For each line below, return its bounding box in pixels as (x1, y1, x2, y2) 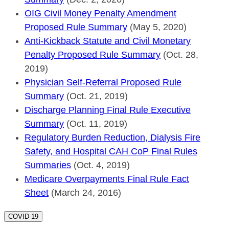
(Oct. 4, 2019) (71, 159, 130, 170)
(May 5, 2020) (127, 21, 187, 32)
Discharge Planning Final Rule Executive (25, 104, 191, 115)
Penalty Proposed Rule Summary (25, 49, 161, 60)
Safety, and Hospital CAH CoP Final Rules (25, 146, 197, 156)
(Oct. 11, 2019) (64, 118, 127, 129)
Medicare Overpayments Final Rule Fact (25, 173, 189, 184)
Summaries (25, 159, 71, 170)
